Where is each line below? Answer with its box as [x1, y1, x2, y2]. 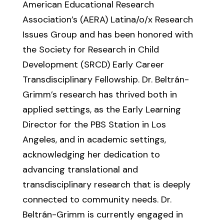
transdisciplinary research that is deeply [22, 178, 190, 190]
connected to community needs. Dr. [22, 193, 171, 205]
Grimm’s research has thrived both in [22, 88, 177, 100]
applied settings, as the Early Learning [22, 103, 181, 115]
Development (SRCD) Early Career [22, 58, 164, 70]
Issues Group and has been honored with [22, 28, 193, 40]
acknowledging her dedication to [22, 148, 160, 160]
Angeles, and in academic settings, [22, 133, 166, 145]
